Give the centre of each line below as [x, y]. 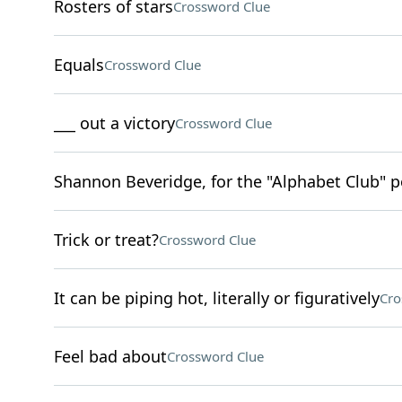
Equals [79, 65]
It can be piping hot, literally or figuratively [216, 298]
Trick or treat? [106, 240]
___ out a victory [114, 123]
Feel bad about [110, 356]
